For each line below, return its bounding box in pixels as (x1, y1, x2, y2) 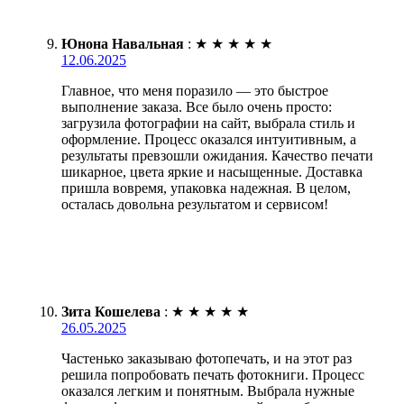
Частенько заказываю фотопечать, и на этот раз (61, 351, 352, 367)
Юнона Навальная (61, 36, 184, 52)
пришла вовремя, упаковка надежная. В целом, (61, 180, 351, 197)
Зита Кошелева (61, 304, 161, 320)
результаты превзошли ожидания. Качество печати (61, 148, 373, 164)
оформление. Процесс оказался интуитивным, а (61, 132, 356, 148)
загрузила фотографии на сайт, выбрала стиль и (61, 115, 355, 132)
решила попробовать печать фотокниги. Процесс (61, 367, 364, 383)
